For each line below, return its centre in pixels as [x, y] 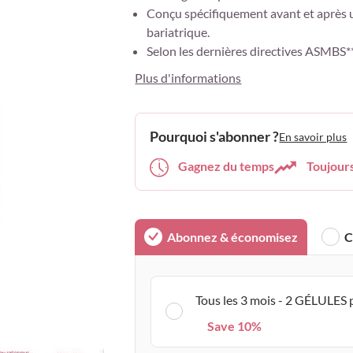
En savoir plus [313, 137]
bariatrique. [178, 32]
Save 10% [235, 325]
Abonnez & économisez [233, 236]
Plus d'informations [188, 78]
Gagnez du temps [227, 166]
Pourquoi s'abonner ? [215, 136]
